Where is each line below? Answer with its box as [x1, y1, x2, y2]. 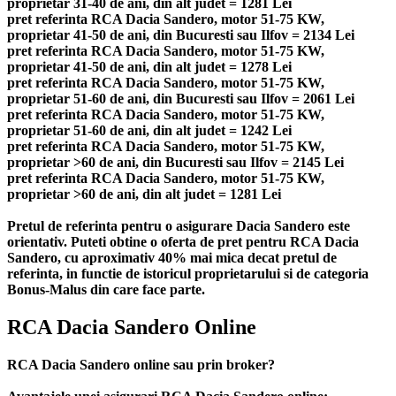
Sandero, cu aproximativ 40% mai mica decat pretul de [7, 249, 337, 265]
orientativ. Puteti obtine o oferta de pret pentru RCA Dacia [7, 233, 359, 249]
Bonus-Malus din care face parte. [7, 281, 205, 297]
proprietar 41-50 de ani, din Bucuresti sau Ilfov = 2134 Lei [7, 27, 354, 42]
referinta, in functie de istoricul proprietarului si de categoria [7, 265, 369, 281]
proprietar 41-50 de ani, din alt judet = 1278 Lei [7, 58, 292, 74]
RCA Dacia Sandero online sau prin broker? [7, 356, 275, 372]
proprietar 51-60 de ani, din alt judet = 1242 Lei [7, 122, 292, 138]
